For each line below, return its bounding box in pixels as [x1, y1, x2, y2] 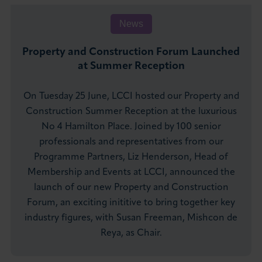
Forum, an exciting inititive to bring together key [27, 198, 235, 208]
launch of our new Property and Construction [33, 183, 229, 193]
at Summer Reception [77, 61, 185, 73]
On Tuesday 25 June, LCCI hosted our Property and [23, 92, 239, 102]
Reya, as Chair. [100, 229, 162, 239]
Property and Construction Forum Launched [22, 47, 240, 58]
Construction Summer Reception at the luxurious [25, 107, 237, 117]
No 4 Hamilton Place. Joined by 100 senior [41, 122, 221, 132]
